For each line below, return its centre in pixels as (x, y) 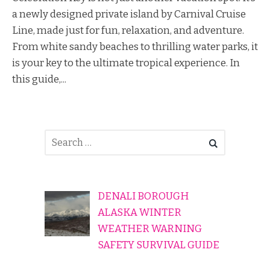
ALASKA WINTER (139, 213)
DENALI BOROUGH (143, 196)
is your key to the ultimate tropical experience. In (126, 62)
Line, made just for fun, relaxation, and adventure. (128, 30)
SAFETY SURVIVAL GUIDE (158, 245)
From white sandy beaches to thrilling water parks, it (135, 46)
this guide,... (39, 79)
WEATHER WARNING (149, 229)
